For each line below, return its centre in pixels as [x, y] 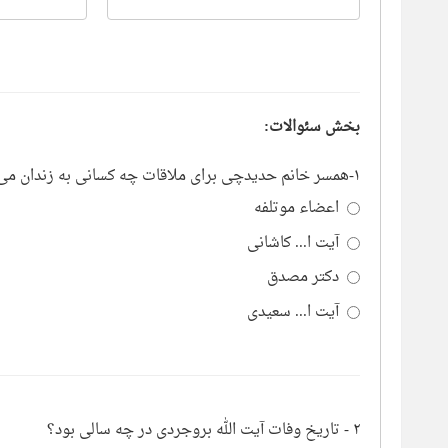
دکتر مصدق [303, 278]
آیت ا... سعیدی [293, 312]
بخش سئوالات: [312, 127]
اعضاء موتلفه [296, 208]
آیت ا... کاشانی [293, 243]
